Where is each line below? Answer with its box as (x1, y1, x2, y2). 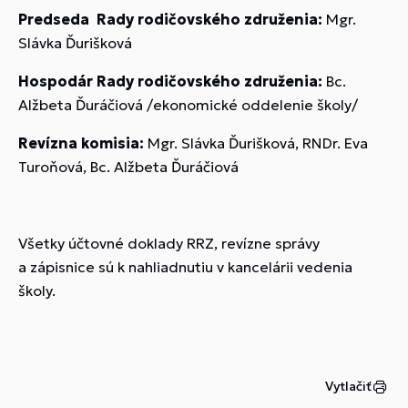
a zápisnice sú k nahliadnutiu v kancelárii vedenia (18, 258, 352, 276)
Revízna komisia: (18, 134, 144, 152)
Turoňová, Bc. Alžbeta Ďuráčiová (18, 158, 239, 176)
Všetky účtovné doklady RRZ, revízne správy (18, 234, 320, 252)
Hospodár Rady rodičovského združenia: (18, 72, 322, 90)
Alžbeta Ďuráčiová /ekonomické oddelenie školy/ (18, 96, 358, 114)
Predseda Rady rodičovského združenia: (18, 10, 322, 28)
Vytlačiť (325, 378, 372, 394)
